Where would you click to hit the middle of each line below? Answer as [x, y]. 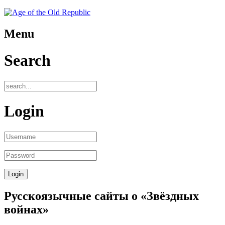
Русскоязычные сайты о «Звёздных [101, 196]
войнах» [26, 209]
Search [27, 61]
